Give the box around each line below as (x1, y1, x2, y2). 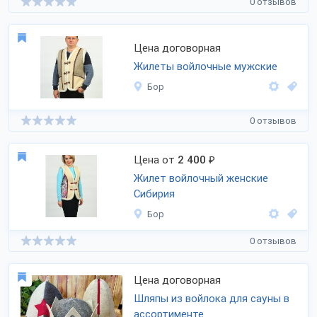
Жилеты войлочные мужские (134, 60, 277, 73)
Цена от (134, 154, 178, 166)
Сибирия (134, 188, 175, 200)
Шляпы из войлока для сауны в (134, 292, 289, 305)
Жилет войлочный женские (134, 172, 268, 185)
